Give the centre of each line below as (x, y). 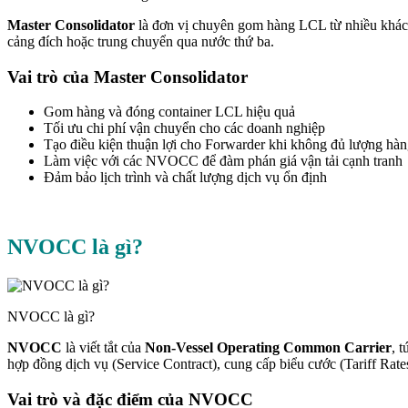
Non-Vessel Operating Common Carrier (268, 348)
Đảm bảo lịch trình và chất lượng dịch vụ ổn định (185, 178)
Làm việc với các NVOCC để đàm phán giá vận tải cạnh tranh (223, 161)
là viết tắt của (103, 348)
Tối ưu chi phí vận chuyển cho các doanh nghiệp (184, 128)
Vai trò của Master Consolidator (127, 76)
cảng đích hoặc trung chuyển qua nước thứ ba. (141, 41)
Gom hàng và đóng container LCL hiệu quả (169, 112)
